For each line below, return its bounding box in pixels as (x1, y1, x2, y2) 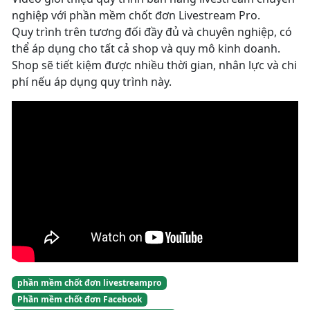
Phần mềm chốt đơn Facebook (17, 293, 142, 306)
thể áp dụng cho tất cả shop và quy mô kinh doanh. (12, 41, 280, 56)
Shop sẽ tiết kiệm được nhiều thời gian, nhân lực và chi (12, 57, 297, 73)
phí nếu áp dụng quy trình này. (12, 74, 172, 89)
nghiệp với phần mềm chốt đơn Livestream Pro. (12, 8, 260, 23)
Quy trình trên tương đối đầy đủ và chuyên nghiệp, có (12, 24, 292, 39)
